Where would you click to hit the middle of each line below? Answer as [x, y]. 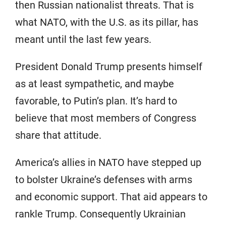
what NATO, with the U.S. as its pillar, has [107, 22]
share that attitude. [58, 135]
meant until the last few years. [83, 39]
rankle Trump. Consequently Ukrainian [100, 214]
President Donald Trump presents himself [109, 66]
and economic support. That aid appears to [111, 196]
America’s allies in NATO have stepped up [108, 162]
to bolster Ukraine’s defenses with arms [104, 179]
